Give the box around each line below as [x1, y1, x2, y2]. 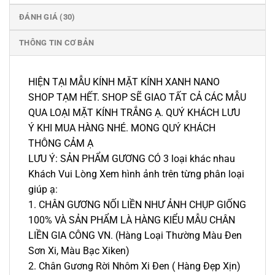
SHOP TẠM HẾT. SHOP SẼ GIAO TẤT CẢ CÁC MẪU [28, 91, 246, 103]
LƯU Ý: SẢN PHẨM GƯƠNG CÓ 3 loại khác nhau [28, 152, 235, 165]
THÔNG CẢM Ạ [28, 137, 93, 149]
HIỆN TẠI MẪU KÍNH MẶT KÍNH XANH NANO [28, 76, 220, 88]
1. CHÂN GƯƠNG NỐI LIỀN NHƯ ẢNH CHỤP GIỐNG [28, 198, 246, 211]
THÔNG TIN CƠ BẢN [19, 37, 95, 47]
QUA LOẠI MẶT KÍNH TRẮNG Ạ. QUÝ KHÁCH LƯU [28, 106, 240, 118]
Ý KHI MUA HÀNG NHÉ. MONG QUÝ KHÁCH [28, 122, 215, 134]
